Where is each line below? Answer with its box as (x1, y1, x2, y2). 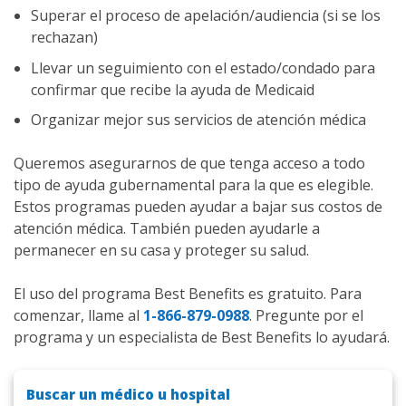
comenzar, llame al (14, 305, 143, 326)
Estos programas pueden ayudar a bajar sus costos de (14, 197, 382, 217)
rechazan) (31, 27, 99, 48)
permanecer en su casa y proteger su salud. (14, 240, 309, 261)
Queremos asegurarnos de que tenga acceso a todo (14, 153, 365, 174)
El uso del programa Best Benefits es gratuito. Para (14, 284, 362, 304)
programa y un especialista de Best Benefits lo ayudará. (14, 327, 390, 348)
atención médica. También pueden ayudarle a (14, 218, 320, 239)
